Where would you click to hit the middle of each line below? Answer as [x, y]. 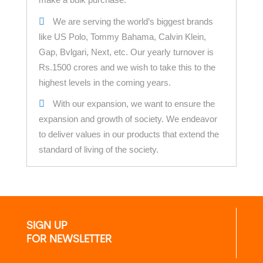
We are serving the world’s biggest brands [131, 21]
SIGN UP [47, 227]
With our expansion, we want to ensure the [132, 104]
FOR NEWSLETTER [69, 240]
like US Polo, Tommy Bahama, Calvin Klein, [122, 36]
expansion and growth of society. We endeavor [128, 119]
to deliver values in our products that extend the [129, 134]
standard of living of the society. [98, 150]
